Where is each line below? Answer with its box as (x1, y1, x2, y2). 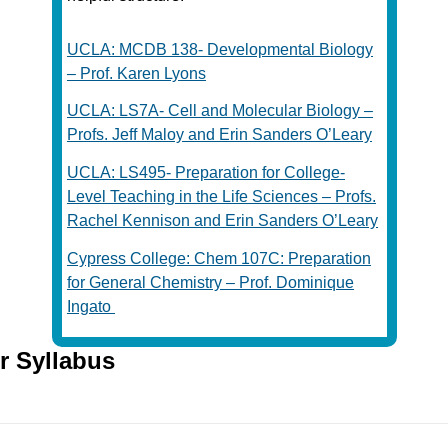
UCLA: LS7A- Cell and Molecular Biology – (67, 102, 373, 120)
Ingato (67, 297, 115, 315)
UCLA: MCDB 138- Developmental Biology (67, 40, 373, 58)
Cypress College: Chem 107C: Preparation (67, 249, 371, 267)
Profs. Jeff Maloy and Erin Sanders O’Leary (67, 126, 372, 144)
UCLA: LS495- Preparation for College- (67, 163, 345, 181)
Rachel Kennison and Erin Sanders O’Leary (67, 211, 378, 229)
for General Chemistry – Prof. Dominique (67, 273, 354, 291)
